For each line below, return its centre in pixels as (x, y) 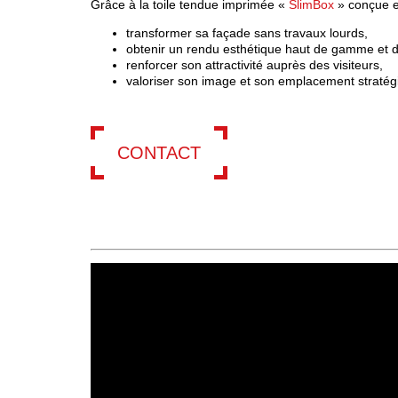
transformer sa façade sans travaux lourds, (247, 33)
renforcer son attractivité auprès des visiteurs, (255, 65)
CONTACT (159, 153)
